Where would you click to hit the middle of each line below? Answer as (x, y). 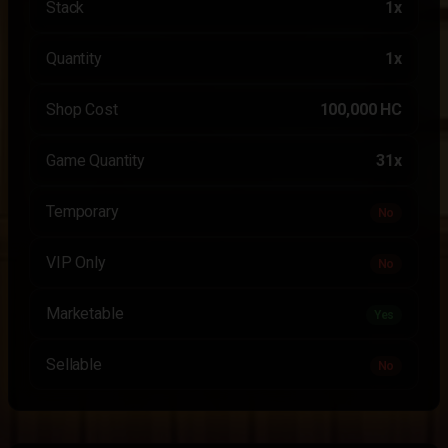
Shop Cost (82, 109)
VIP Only (76, 262)
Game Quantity (95, 160)
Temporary (82, 211)
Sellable (74, 364)
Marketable (85, 313)
